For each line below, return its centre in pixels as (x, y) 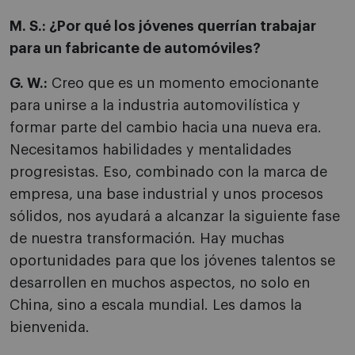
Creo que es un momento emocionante (183, 84)
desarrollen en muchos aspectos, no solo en (160, 283)
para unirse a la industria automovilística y (155, 106)
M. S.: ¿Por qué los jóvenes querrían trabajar (163, 27)
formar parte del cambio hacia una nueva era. (166, 128)
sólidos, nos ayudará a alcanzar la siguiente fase (175, 217)
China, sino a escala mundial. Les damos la (156, 305)
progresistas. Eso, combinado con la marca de (168, 172)
